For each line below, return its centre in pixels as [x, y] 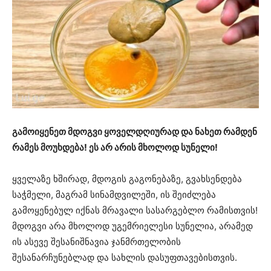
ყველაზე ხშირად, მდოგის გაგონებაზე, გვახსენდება [127, 179]
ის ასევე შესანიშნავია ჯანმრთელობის [96, 242]
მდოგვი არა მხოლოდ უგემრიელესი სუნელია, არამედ [132, 226]
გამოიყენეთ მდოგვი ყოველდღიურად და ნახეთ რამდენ [135, 132]
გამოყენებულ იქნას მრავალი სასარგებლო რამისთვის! [135, 211]
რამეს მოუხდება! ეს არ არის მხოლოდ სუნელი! [115, 148]
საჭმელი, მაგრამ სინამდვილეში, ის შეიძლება [114, 195]
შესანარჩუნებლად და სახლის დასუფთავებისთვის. [125, 258]
